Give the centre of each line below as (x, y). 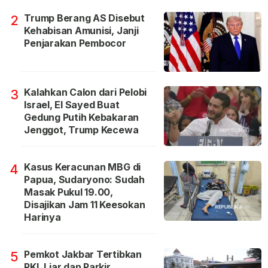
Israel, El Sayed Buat (72, 105)
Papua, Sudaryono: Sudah (84, 180)
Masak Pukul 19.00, (69, 192)
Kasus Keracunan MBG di (83, 167)
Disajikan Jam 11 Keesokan (85, 205)
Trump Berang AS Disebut (84, 18)
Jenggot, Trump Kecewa (81, 130)
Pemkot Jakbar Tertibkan (83, 255)
